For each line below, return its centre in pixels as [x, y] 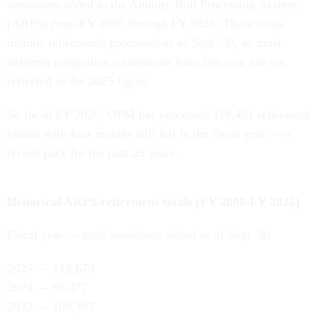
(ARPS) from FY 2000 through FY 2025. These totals [146, 24]
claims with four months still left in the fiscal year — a [149, 134]
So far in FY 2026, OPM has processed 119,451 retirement [159, 115]
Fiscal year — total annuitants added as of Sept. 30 [139, 235]
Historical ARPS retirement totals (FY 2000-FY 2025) [153, 202]
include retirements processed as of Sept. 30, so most [144, 43]
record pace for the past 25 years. [93, 153]
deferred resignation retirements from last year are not [146, 62]
